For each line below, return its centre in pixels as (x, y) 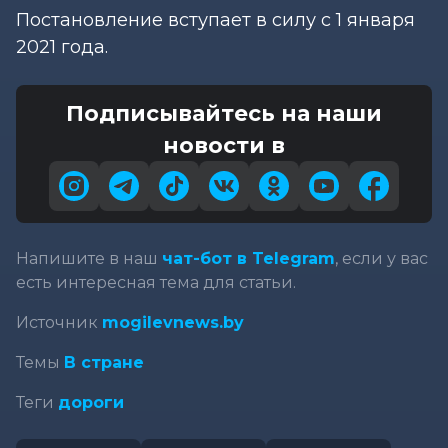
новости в (224, 144)
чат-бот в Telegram (248, 258)
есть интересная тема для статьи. (156, 282)
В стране (104, 362)
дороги (91, 402)
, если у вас (381, 258)
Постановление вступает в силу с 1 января (215, 19)
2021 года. (62, 46)
